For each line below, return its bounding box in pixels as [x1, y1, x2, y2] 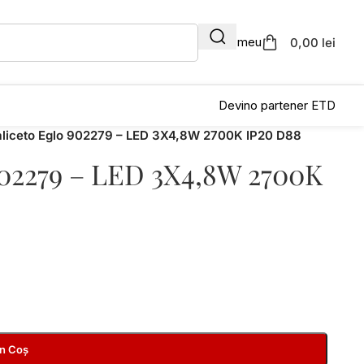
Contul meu [198, 34, 262, 50]
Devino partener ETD [219, 97, 336, 113]
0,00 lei [290, 34, 336, 50]
